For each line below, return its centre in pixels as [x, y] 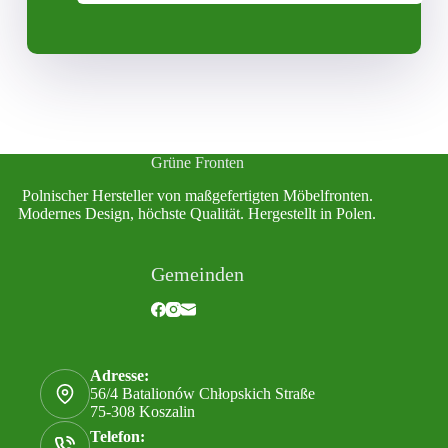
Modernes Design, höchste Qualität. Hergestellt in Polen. [197, 214]
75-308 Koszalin [142, 412]
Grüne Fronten [197, 163]
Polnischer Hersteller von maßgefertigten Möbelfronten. [197, 196]
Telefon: [117, 437]
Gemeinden [197, 274]
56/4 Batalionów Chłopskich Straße [202, 394]
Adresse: [119, 376]
